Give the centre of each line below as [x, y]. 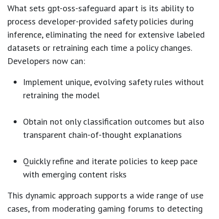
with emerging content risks [75, 174]
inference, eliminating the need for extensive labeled [106, 34]
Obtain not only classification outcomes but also [114, 121]
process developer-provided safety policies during [100, 21]
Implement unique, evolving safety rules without [113, 82]
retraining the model [61, 95]
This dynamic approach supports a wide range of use [105, 195]
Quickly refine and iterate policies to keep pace [110, 161]
